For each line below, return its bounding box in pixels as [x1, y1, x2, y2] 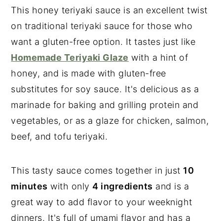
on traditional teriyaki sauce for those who [11, 20, 193, 31]
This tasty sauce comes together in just [11, 165, 184, 176]
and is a [152, 181, 189, 191]
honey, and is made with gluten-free [11, 68, 166, 78]
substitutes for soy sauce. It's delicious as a [11, 83, 199, 94]
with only [47, 181, 93, 191]
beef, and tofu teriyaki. [11, 131, 108, 142]
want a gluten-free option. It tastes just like [11, 36, 196, 47]
